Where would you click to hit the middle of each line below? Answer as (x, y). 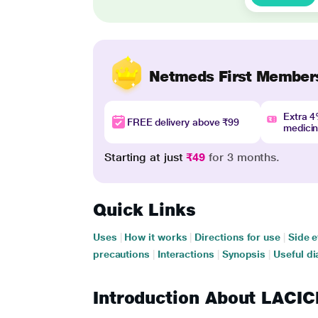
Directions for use (237, 237)
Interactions (186, 254)
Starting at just (145, 157)
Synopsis (244, 254)
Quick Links (144, 210)
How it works (156, 237)
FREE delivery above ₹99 (183, 122)
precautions (121, 254)
